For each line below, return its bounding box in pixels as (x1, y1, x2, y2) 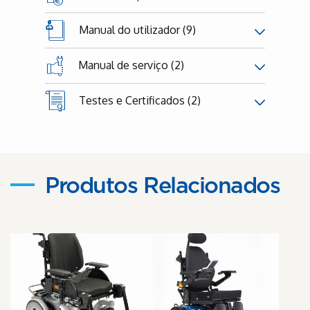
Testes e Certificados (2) (76, 93, 201, 107)
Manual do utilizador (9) (76, 22, 196, 37)
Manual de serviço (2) (75, 57, 184, 72)
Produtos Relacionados (45, 174, 280, 197)
